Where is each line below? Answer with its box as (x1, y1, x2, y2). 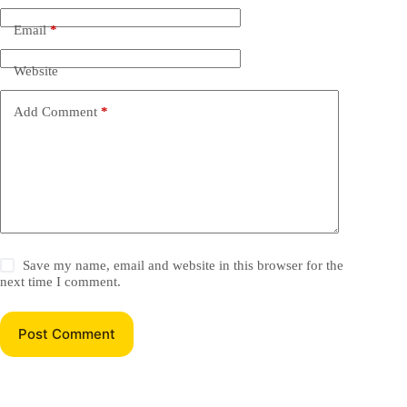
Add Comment (14, 104, 97, 120)
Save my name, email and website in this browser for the (23, 257, 344, 273)
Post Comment (18, 325, 115, 343)
